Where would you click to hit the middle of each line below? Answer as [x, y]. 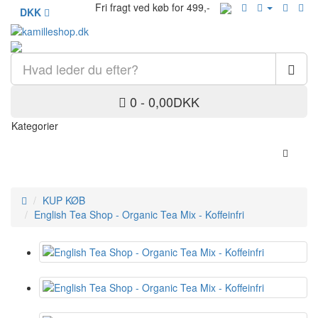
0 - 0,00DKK [165, 102]
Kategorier [35, 126]
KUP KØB [64, 201]
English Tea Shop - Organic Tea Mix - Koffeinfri [139, 215]
